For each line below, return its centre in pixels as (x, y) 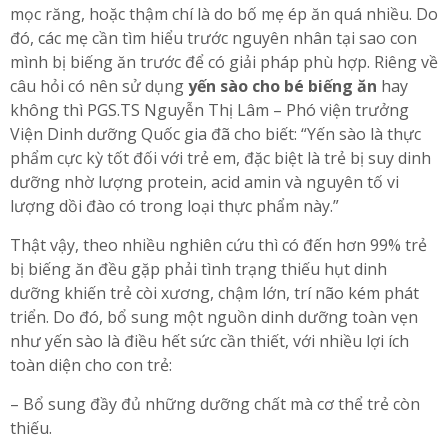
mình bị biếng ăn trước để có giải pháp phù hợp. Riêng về (224, 61)
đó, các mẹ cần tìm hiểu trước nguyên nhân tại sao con (213, 37)
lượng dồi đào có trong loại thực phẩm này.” (174, 205)
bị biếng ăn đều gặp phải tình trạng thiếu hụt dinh (198, 268)
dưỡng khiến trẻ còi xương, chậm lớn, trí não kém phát (214, 292)
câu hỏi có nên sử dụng (99, 85)
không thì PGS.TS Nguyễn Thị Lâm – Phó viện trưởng (209, 109)
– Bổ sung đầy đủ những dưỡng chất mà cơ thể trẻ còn (215, 403)
